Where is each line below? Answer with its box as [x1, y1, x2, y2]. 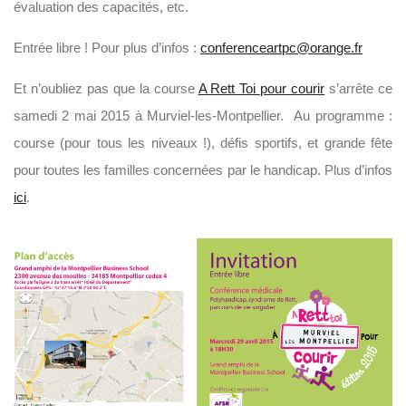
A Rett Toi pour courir [198, 81, 325, 96]
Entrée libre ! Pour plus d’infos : [14, 40, 200, 55]
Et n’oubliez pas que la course [14, 81, 198, 96]
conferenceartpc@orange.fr [200, 40, 362, 55]
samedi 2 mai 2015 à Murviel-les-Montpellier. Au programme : [14, 108, 392, 123]
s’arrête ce [324, 81, 393, 96]
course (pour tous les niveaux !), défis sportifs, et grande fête [14, 135, 392, 150]
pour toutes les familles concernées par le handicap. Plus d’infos [14, 162, 392, 178]
